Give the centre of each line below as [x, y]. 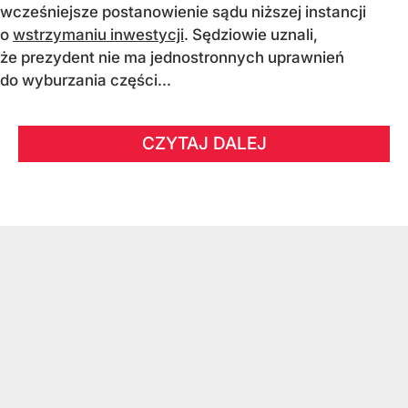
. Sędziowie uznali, [251, 35]
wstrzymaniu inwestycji [98, 35]
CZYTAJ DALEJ [204, 144]
